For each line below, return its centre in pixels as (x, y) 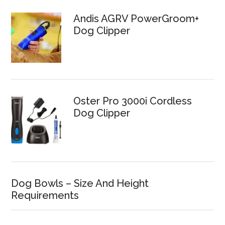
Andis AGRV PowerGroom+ (136, 19)
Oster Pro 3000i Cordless (133, 101)
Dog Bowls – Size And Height (80, 183)
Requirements (45, 195)
